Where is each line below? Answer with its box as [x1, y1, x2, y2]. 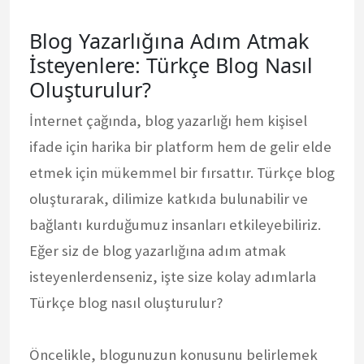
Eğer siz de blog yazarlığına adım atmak [29, 240, 286, 260]
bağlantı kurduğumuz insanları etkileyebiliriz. [29, 214, 321, 234]
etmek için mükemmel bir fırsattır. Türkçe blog [29, 162, 335, 182]
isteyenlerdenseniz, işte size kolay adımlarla [29, 266, 316, 286]
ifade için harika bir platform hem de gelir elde [29, 136, 331, 156]
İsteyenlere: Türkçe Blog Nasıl [29, 50, 313, 79]
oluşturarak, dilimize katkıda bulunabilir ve [29, 188, 308, 208]
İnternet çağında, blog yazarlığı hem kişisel [29, 110, 307, 130]
